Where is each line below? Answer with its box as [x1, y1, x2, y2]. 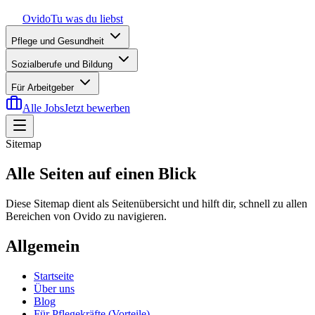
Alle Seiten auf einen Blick [6, 164, 196, 183]
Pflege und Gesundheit [11, 36, 107, 46]
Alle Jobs [22, 102, 64, 114]
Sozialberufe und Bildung [11, 59, 115, 70]
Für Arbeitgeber [11, 82, 77, 93]
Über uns [34, 282, 75, 295]
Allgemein [6, 236, 79, 255]
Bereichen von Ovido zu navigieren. [6, 210, 167, 222]
